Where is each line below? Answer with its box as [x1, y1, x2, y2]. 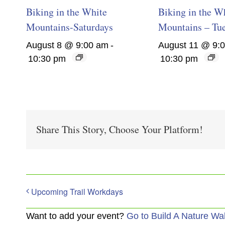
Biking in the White [26, 5, 107, 19]
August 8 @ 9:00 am [26, 40, 108, 51]
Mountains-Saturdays [26, 20, 113, 34]
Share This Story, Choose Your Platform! [36, 123, 203, 137]
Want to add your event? [26, 210, 127, 221]
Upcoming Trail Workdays [31, 186, 123, 198]
